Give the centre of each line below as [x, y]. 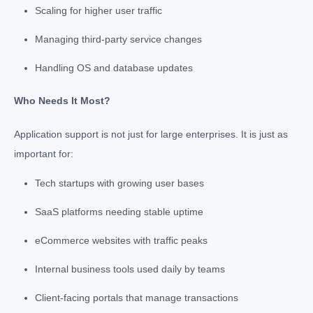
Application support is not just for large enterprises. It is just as [151, 134]
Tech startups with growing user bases [119, 183]
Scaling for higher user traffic [99, 10]
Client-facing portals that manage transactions [137, 297]
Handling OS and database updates [114, 67]
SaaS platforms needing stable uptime [119, 211]
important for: [44, 153]
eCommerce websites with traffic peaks [121, 240]
